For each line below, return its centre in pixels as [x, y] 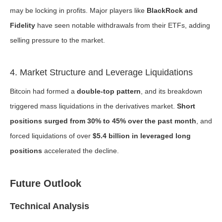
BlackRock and [172, 10]
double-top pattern [109, 91]
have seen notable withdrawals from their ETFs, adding [123, 25]
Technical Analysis [50, 206]
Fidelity [23, 25]
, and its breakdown [171, 91]
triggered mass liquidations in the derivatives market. [93, 106]
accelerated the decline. [81, 151]
